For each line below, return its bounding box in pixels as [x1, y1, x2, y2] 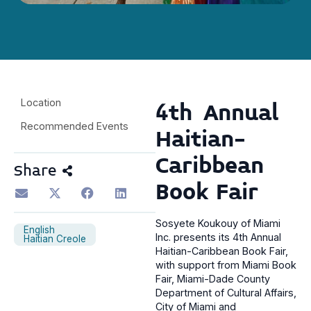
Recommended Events [21, 120, 128, 133]
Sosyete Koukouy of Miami [155, 217, 280, 230]
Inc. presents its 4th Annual [155, 231, 281, 244]
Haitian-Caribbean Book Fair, [155, 245, 288, 258]
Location [21, 96, 61, 109]
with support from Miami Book [155, 259, 296, 271]
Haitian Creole [24, 233, 86, 244]
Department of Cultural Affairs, [155, 287, 296, 299]
